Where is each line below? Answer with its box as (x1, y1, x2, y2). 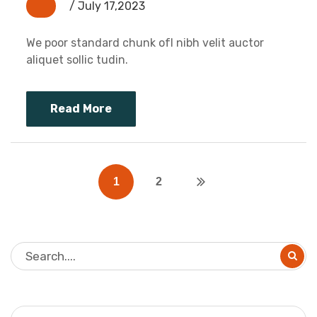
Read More (50, 102, 113, 116)
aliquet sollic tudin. (26, 53, 128, 67)
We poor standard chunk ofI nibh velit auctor (26, 36, 264, 50)
